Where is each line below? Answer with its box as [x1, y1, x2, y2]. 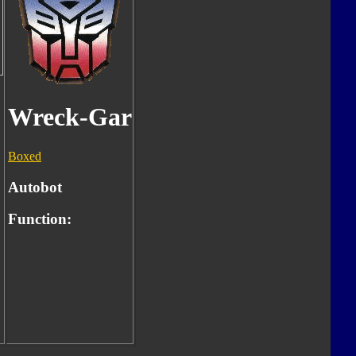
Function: [8, 211, 72, 228]
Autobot [8, 178, 62, 195]
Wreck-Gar [8, 103, 132, 132]
